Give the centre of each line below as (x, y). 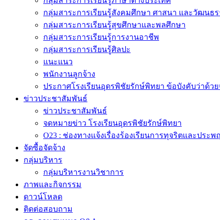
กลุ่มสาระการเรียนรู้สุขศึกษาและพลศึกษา (114, 25)
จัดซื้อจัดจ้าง (44, 148)
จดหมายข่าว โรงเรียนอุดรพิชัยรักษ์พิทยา (112, 123)
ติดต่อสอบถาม (48, 209)
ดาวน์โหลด (43, 197)
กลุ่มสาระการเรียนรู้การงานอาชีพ (101, 37)
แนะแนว (58, 62)
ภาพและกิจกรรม (53, 184)
